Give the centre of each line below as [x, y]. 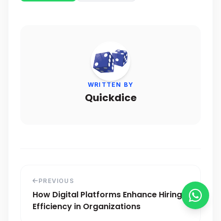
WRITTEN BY [110, 85]
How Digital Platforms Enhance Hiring [107, 195]
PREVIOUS [56, 181]
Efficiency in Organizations [87, 206]
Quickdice [110, 98]
